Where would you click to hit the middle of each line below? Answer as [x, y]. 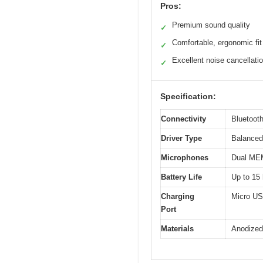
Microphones [185, 158]
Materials [177, 229]
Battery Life [181, 177]
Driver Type [181, 139]
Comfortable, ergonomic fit [217, 43]
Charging [178, 197]
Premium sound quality [211, 25]
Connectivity [183, 119]
